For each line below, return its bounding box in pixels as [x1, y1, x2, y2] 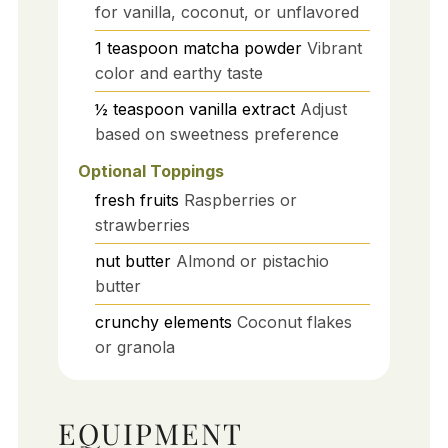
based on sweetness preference [94, 123, 339, 144]
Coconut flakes [236, 312, 352, 333]
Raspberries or [183, 190, 297, 211]
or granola [94, 337, 175, 358]
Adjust [299, 98, 347, 119]
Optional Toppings [77, 161, 224, 182]
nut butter [94, 251, 171, 272]
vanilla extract [188, 98, 295, 119]
